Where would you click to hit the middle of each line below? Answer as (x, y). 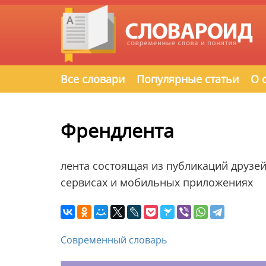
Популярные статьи (188, 79)
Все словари (93, 79)
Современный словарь (114, 240)
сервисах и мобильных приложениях (157, 182)
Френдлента (117, 130)
